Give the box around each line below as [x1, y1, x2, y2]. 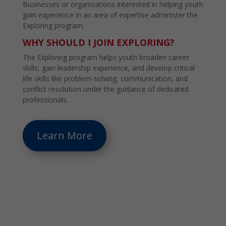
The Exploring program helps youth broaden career [22, 52, 189, 63]
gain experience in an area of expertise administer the [22, 10, 198, 20]
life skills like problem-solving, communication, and [22, 74, 188, 84]
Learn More [36, 129, 92, 143]
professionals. [22, 95, 68, 105]
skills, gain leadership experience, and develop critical [22, 63, 195, 73]
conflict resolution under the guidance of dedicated [22, 84, 189, 94]
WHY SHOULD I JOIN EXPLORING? [22, 36, 175, 49]
